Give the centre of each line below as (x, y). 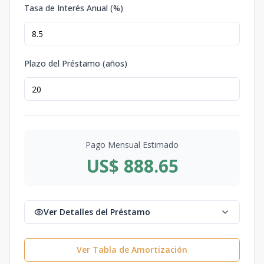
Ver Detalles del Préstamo (97, 212)
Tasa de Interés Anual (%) (74, 8)
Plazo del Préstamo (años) (76, 63)
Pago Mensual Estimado (132, 145)
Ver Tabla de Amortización (132, 250)
